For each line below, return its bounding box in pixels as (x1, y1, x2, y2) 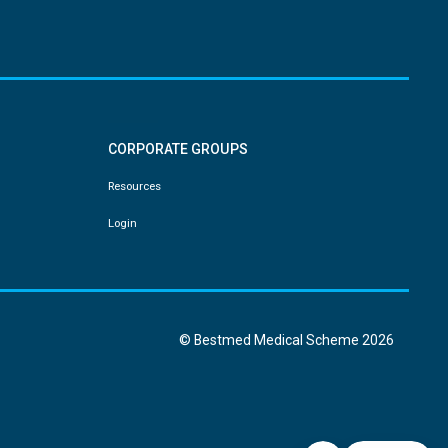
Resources (107, 179, 161, 194)
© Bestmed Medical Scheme (179, 332, 363, 349)
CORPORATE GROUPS (107, 141, 248, 158)
